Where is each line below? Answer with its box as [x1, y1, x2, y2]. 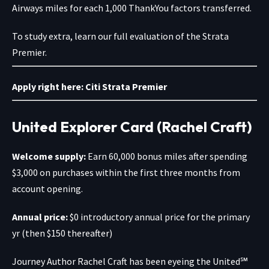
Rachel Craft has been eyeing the [77, 255, 213, 267]
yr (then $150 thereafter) [12, 226, 112, 239]
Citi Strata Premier [85, 80, 167, 92]
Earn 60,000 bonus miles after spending [88, 150, 247, 162]
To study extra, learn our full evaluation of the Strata [12, 29, 229, 42]
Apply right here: [12, 80, 85, 92]
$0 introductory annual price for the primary [70, 210, 250, 223]
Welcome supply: [12, 150, 88, 162]
